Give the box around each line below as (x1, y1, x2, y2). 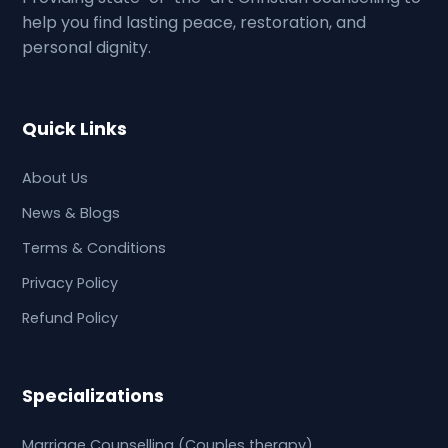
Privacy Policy (22, 273, 119, 293)
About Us (22, 168, 89, 188)
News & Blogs (22, 203, 121, 223)
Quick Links (22, 117, 128, 141)
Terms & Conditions (22, 238, 167, 258)
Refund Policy (22, 308, 119, 328)
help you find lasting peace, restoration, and (22, 11, 367, 34)
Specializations (22, 384, 165, 408)
